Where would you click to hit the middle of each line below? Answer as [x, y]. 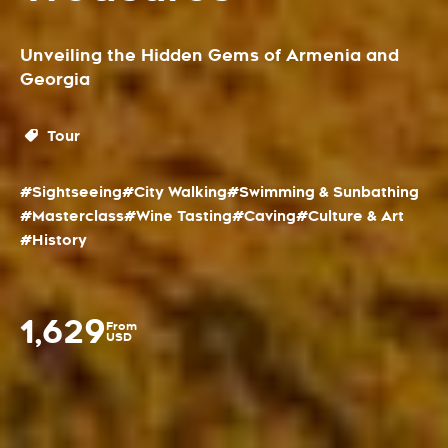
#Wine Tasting [178, 216]
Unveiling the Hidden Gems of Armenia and [209, 55]
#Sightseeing [71, 192]
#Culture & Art [350, 216]
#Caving [264, 216]
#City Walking [174, 192]
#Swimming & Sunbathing [323, 192]
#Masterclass [72, 216]
